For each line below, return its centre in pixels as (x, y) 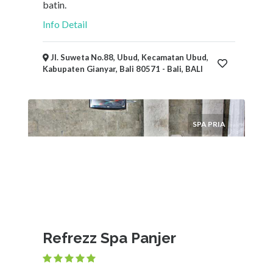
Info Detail (65, 24)
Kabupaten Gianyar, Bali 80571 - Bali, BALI (123, 69)
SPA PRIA (209, 124)
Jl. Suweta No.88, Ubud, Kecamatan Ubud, (129, 57)
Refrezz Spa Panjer (109, 238)
